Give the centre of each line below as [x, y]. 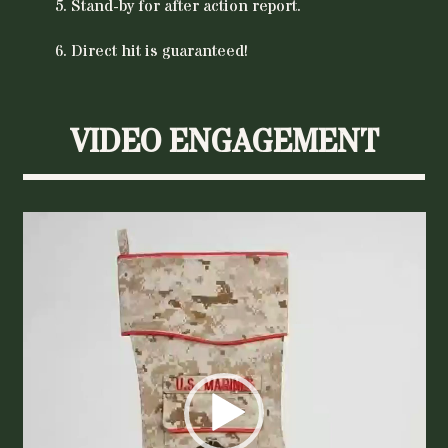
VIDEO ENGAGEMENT [224, 142]
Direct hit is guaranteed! [159, 51]
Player [43, 247]
